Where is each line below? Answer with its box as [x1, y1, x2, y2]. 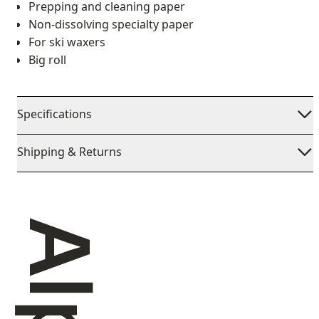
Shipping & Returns [17, 144, 122, 159]
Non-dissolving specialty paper [28, 16, 194, 32]
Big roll [28, 52, 66, 68]
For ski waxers [28, 34, 105, 50]
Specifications [17, 106, 92, 122]
